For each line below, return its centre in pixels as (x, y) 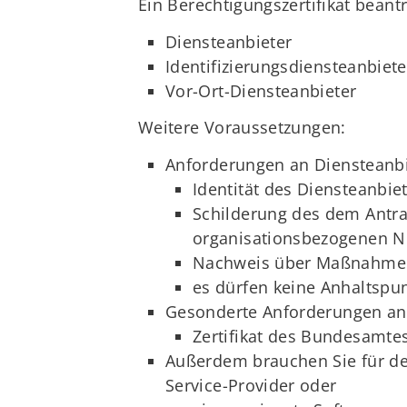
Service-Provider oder (251, 385)
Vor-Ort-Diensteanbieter (261, 90)
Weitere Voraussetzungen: (242, 128)
